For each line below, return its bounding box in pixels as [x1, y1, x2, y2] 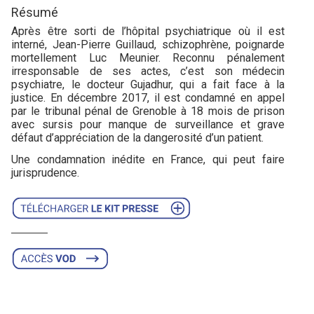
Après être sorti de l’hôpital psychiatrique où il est [11, 24, 285, 38]
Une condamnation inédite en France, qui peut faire [11, 152, 285, 166]
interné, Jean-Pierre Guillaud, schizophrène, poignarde [11, 37, 285, 51]
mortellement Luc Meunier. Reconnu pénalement [11, 50, 285, 64]
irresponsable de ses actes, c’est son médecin [11, 64, 285, 78]
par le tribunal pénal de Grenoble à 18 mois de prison [11, 104, 285, 118]
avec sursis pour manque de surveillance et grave [11, 117, 285, 131]
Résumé [11, 4, 59, 20]
